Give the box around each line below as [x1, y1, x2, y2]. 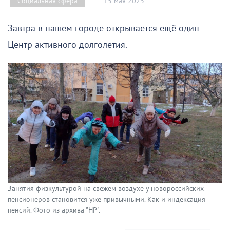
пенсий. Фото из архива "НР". [8, 206, 100, 215]
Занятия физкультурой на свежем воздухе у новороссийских [8, 184, 204, 194]
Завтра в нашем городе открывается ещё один [8, 23, 199, 34]
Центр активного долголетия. [8, 40, 127, 51]
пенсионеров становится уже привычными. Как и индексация [8, 195, 205, 204]
